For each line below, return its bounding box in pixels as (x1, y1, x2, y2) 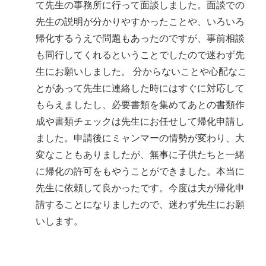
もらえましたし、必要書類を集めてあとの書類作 (36, 99, 245, 110)
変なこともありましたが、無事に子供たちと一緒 (36, 149, 245, 160)
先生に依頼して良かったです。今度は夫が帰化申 (36, 182, 245, 193)
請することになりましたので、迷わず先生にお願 (36, 199, 245, 210)
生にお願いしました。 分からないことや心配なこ (36, 66, 247, 77)
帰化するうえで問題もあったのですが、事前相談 (36, 33, 245, 43)
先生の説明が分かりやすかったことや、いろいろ (36, 16, 245, 27)
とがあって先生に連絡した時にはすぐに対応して (36, 83, 245, 93)
